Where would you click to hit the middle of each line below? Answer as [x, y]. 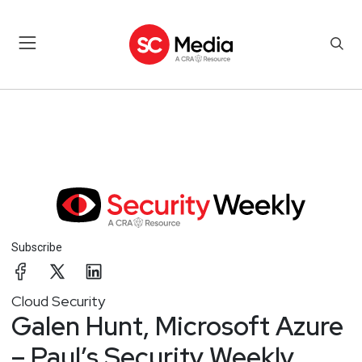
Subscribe [37, 247]
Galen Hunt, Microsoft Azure [177, 326]
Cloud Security [58, 301]
